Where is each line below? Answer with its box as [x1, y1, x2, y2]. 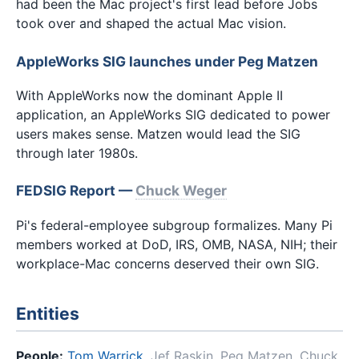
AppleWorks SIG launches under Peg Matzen [16, 52, 318, 70]
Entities [16, 304, 79, 325]
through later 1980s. [16, 144, 138, 161]
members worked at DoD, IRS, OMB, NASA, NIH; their [16, 236, 337, 252]
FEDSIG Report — [16, 182, 135, 200]
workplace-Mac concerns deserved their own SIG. [16, 255, 319, 272]
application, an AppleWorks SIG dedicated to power [16, 106, 330, 123]
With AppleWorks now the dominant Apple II [16, 87, 283, 103]
